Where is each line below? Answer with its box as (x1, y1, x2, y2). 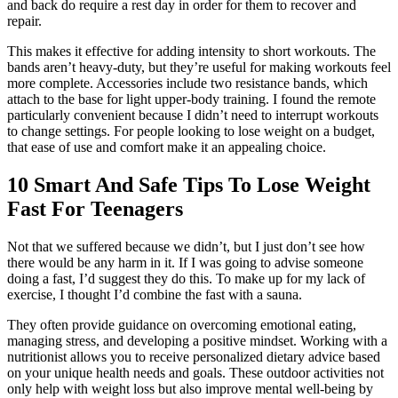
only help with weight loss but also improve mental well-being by (7, 380, 373, 396)
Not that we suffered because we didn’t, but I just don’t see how (7, 238, 365, 254)
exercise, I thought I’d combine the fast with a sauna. (7, 286, 302, 302)
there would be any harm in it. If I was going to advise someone (7, 254, 363, 270)
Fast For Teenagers (7, 196, 183, 220)
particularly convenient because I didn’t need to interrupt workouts (7, 107, 378, 123)
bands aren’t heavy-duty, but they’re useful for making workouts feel (7, 60, 391, 76)
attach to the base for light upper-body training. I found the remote (7, 92, 376, 107)
